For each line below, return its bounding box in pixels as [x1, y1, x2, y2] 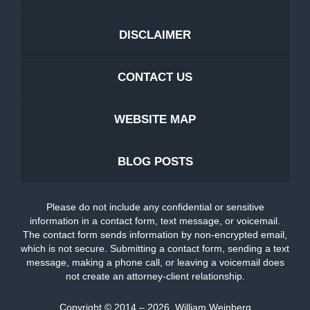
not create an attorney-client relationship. [65, 271, 245, 282]
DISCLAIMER [119, 28, 191, 42]
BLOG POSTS [117, 155, 193, 169]
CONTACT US [118, 71, 192, 84]
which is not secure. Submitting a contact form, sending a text [21, 243, 289, 255]
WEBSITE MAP [114, 113, 196, 127]
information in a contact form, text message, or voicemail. [30, 215, 280, 227]
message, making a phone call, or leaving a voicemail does [26, 257, 284, 268]
